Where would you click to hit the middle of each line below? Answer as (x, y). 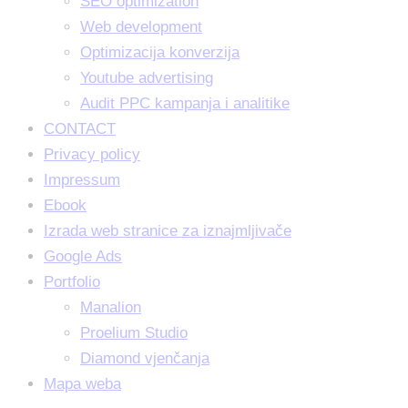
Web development (141, 27)
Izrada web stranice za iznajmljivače (168, 231)
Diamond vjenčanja (145, 359)
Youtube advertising (147, 78)
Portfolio (72, 282)
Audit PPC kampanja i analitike (185, 104)
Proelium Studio (134, 333)
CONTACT (80, 129)
